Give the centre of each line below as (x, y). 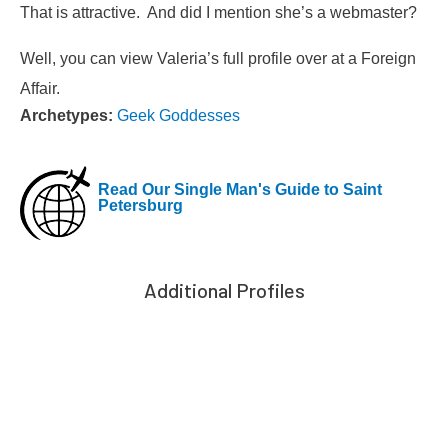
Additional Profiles (224, 290)
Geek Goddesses (178, 114)
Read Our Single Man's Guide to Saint (240, 189)
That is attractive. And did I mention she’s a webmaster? (218, 11)
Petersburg (140, 205)
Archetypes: (68, 114)
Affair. (40, 88)
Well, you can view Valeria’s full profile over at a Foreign (218, 58)
